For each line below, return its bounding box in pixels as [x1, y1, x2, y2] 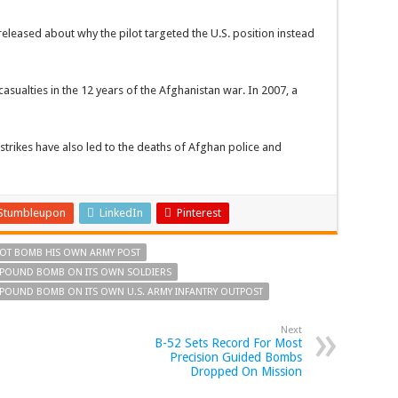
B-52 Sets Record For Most [155, 336, 302, 351]
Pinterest [177, 206, 221, 220]
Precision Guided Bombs [170, 350, 302, 365]
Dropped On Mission [190, 364, 302, 379]
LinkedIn [99, 206, 143, 220]
